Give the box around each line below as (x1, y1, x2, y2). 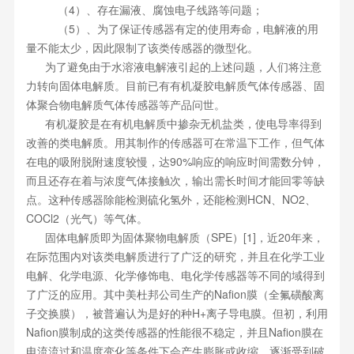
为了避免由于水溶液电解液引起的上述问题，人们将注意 (25, 58, 322, 74)
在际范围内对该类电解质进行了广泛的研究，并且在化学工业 (25, 248, 325, 264)
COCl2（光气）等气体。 (25, 210, 148, 226)
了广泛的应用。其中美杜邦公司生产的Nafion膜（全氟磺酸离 (25, 286, 324, 302)
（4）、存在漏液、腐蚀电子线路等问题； (25, 2, 263, 17)
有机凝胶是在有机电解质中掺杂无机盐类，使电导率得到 (25, 115, 322, 131)
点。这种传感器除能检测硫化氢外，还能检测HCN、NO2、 (25, 191, 316, 207)
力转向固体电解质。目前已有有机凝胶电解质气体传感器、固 (25, 77, 325, 93)
